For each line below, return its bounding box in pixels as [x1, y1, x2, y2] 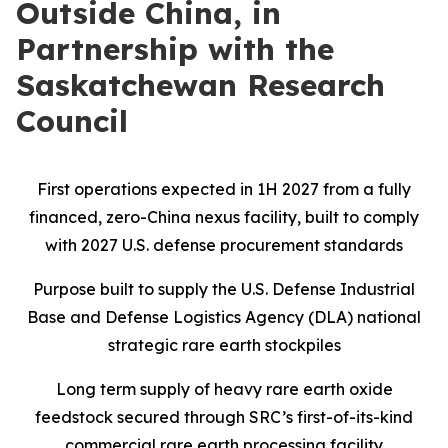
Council [16, 102, 128, 140]
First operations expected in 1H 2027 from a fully [37, 179, 411, 199]
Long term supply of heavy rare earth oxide [55, 379, 393, 399]
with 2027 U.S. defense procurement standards [45, 235, 403, 255]
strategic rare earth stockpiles [107, 335, 341, 355]
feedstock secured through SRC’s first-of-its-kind [35, 407, 413, 427]
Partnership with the [16, 30, 334, 68]
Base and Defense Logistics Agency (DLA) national [27, 307, 421, 327]
